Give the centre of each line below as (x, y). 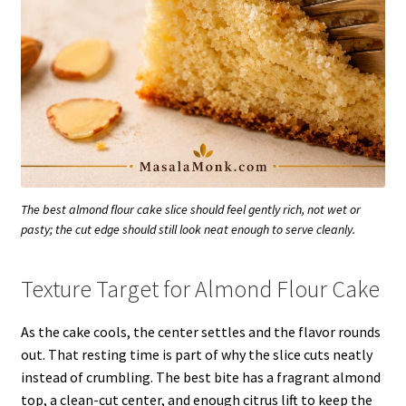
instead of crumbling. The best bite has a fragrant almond (200, 377)
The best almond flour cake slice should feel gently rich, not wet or (191, 209)
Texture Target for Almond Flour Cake (200, 289)
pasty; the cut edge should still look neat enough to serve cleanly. (188, 229)
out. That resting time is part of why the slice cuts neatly (196, 354)
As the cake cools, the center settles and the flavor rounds (200, 331)
